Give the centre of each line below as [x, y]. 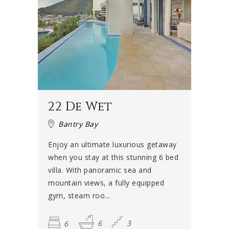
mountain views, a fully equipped [106, 183]
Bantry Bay [78, 124]
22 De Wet [80, 107]
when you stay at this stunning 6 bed [113, 157]
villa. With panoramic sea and [100, 170]
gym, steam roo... [79, 196]
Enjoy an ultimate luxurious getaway [112, 145]
